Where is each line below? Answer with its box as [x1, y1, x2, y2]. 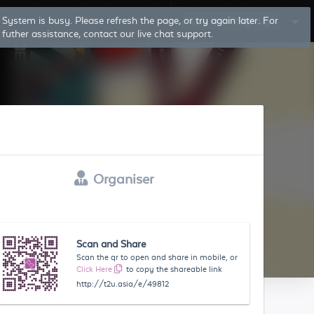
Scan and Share [76, 238, 146, 250]
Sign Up [236, 15, 271, 27]
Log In [191, 15, 219, 27]
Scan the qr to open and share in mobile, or [76, 253, 238, 261]
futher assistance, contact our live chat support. [2, 28, 213, 39]
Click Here [76, 265, 113, 273]
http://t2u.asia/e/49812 [76, 280, 170, 288]
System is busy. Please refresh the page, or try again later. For [2, 15, 278, 26]
